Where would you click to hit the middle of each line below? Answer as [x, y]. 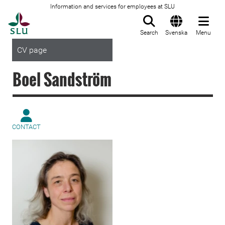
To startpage [55, 18]
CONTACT [26, 127]
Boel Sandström [62, 79]
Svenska [176, 33]
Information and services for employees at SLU [113, 7]
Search [149, 33]
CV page [32, 50]
